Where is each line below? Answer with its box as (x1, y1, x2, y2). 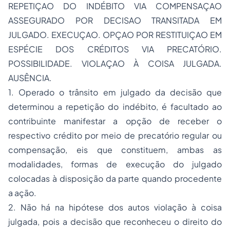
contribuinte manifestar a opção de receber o (8, 116, 222, 126)
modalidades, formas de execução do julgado (8, 159, 222, 169)
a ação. (8, 187, 36, 198)
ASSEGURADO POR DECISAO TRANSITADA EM (8, 15, 222, 26)
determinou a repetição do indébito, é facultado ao (8, 101, 222, 112)
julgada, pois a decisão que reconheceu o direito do (8, 216, 222, 227)
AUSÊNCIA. (8, 72, 52, 83)
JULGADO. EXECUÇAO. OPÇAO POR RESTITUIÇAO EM (8, 29, 222, 40)
